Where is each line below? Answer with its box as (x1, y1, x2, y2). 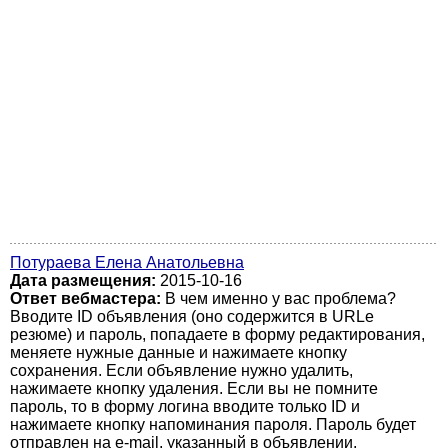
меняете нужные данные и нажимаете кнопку (10, 344, 347, 361)
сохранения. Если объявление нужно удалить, (10, 362, 353, 379)
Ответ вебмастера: (10, 290, 165, 307)
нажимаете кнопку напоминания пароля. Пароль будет (10, 416, 416, 433)
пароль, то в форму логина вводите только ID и (10, 398, 360, 415)
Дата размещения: (10, 272, 156, 289)
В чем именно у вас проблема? (165, 290, 396, 307)
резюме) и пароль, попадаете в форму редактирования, (10, 326, 425, 343)
